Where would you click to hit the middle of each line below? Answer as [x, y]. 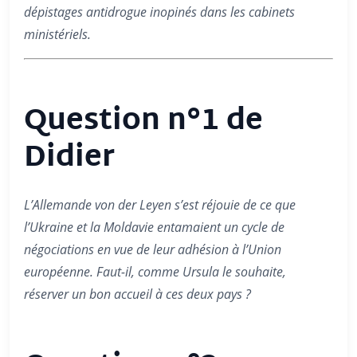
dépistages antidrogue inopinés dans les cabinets [159, 12]
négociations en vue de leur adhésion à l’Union [153, 249]
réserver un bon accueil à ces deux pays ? [137, 294]
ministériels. [57, 34]
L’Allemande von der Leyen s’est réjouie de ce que [160, 205]
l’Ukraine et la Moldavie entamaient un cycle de [154, 227]
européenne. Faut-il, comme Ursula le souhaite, [155, 272]
